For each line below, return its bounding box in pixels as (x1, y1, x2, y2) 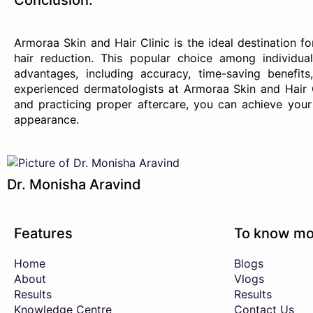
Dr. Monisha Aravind (7, 176, 141, 193)
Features (14, 225, 73, 242)
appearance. (14, 112, 79, 126)
